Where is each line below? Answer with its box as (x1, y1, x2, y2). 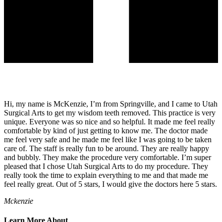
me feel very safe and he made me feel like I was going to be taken (4, 135, 212, 144)
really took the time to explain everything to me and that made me (4, 170, 208, 179)
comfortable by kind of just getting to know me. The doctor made (4, 126, 208, 135)
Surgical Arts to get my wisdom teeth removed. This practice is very (4, 108, 216, 117)
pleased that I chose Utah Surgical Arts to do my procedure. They (4, 162, 208, 170)
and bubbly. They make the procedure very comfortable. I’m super (4, 153, 211, 162)
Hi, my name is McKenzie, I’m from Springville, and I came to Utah (4, 99, 218, 108)
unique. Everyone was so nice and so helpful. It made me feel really (4, 117, 215, 126)
